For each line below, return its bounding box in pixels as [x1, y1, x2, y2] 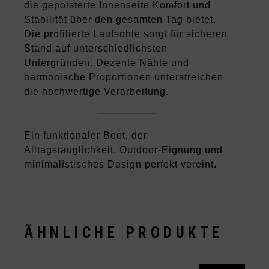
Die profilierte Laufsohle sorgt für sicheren [24, 29, 228, 40]
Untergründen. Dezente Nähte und [24, 58, 190, 68]
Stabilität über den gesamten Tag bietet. [24, 14, 217, 25]
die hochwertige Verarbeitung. [24, 86, 169, 97]
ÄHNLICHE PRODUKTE [24, 224, 223, 242]
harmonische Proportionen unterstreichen [24, 72, 224, 83]
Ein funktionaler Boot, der [24, 130, 148, 141]
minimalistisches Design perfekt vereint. [24, 159, 217, 170]
